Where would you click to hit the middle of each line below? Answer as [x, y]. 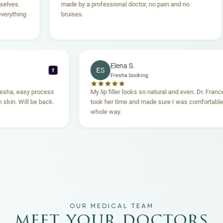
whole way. [138, 112]
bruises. [43, 14]
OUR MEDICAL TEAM [111, 206]
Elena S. [155, 66]
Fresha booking [162, 76]
